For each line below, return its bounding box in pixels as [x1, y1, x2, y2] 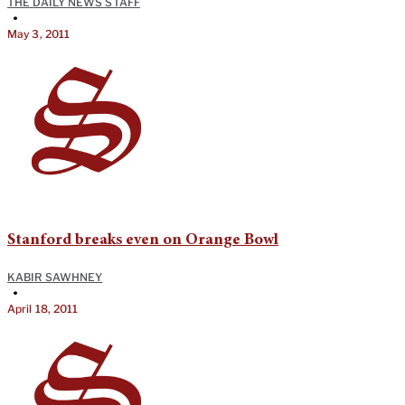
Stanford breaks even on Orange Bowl [7, 231, 278, 249]
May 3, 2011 [7, 26, 71, 41]
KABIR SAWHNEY [7, 269, 103, 284]
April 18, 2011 [7, 301, 79, 316]
